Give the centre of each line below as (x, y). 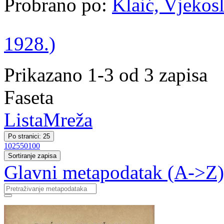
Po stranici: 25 (29, 136)
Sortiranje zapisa (32, 156)
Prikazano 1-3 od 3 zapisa (106, 75)
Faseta (29, 97)
